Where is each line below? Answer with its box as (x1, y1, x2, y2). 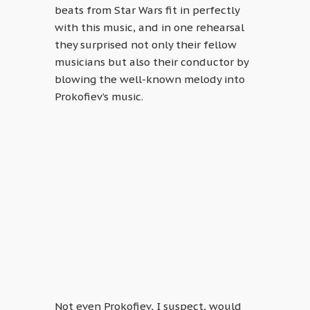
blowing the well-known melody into (55, 73, 245, 86)
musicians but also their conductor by (55, 55, 248, 69)
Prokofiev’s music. (55, 90, 143, 104)
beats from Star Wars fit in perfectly (55, 3, 239, 17)
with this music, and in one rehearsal (55, 21, 244, 35)
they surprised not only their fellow (55, 38, 237, 52)
